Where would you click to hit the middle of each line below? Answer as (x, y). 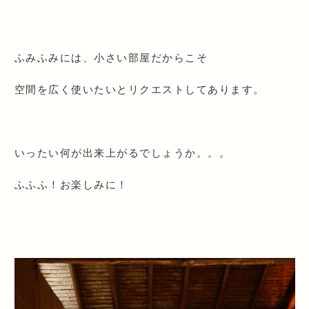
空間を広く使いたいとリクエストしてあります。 (139, 89)
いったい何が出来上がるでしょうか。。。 (122, 152)
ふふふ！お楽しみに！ (71, 184)
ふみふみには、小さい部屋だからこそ (111, 57)
